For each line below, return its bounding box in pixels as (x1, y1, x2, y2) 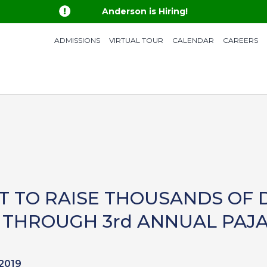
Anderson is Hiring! (101, 6, 188, 17)
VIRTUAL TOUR (108, 36, 163, 45)
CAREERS (222, 36, 258, 45)
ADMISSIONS (54, 36, 100, 45)
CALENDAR (172, 36, 214, 45)
